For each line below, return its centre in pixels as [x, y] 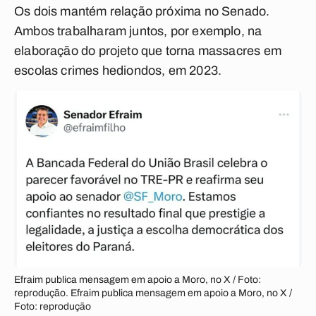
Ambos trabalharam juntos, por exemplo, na [138, 31]
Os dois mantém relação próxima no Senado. [142, 11]
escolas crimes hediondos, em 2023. [118, 71]
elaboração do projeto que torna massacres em [148, 51]
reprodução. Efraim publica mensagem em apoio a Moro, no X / [153, 293]
